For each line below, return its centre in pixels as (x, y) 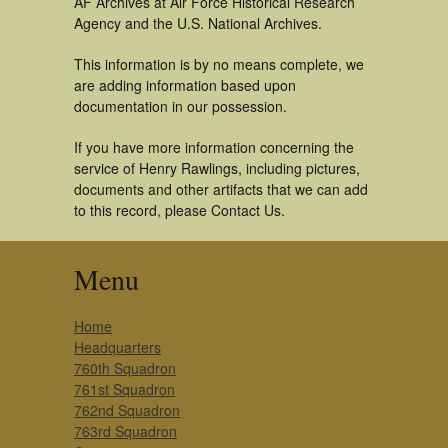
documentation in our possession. (180, 106)
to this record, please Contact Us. (179, 210)
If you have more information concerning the (214, 147)
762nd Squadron (127, 410)
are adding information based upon (185, 85)
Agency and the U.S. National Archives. (198, 23)
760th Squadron (125, 368)
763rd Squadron (125, 431)
